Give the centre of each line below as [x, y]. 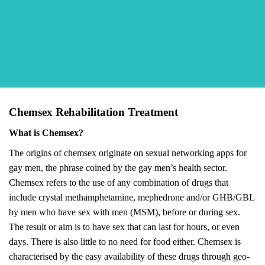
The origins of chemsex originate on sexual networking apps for [128, 152]
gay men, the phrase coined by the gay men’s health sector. [118, 167]
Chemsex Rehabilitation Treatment [93, 112]
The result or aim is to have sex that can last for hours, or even [124, 226]
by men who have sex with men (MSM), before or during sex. [125, 211]
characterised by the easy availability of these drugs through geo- [129, 255]
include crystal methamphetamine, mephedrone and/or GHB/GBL [132, 196]
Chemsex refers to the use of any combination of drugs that [119, 181]
